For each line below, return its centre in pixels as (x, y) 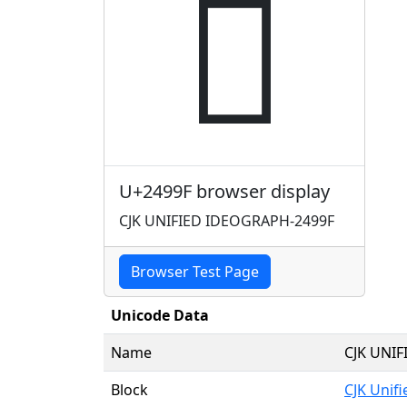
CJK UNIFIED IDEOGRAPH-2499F (227, 220)
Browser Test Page (195, 271)
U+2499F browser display (224, 191)
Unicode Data (160, 315)
